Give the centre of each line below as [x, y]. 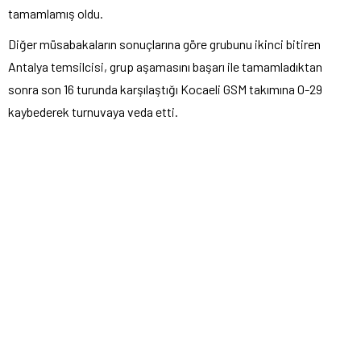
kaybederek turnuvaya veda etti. [93, 112]
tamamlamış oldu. [56, 14]
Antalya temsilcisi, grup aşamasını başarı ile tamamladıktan [165, 67]
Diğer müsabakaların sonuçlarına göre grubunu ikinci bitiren [164, 44]
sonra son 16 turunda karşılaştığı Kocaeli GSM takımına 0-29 [165, 89]
